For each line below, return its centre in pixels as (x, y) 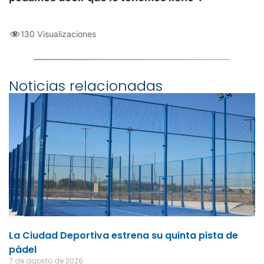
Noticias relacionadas (86, 86)
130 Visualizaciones (58, 34)
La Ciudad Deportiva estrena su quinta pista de (123, 236)
